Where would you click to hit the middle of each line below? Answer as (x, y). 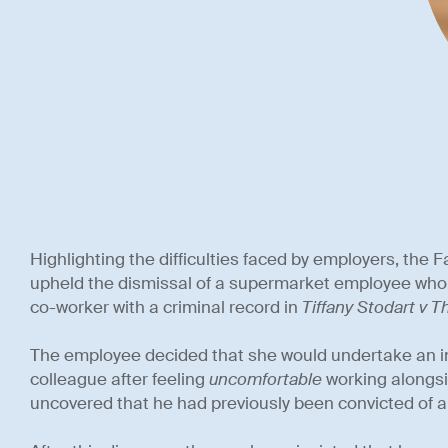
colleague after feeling (119, 380)
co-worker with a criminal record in (165, 308)
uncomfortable (265, 380)
